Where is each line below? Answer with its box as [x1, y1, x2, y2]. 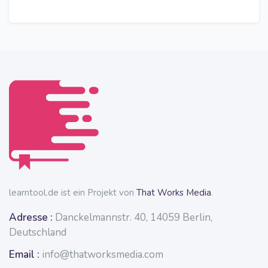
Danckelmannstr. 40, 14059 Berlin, [53, 211, 212, 225]
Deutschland [9, 226, 66, 240]
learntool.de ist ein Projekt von [9, 187, 136, 199]
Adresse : [9, 211, 53, 225]
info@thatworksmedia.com [42, 248, 163, 262]
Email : [9, 248, 39, 262]
